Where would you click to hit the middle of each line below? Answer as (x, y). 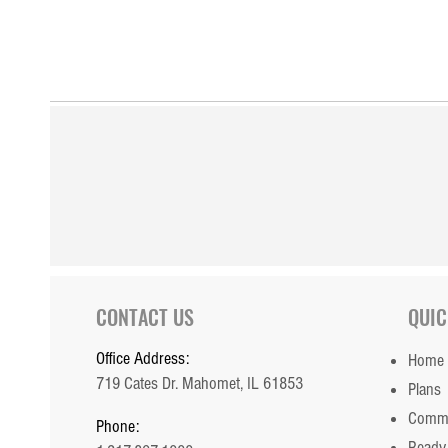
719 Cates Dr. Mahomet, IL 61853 (199, 383)
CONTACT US (144, 317)
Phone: (117, 426)
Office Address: (142, 358)
